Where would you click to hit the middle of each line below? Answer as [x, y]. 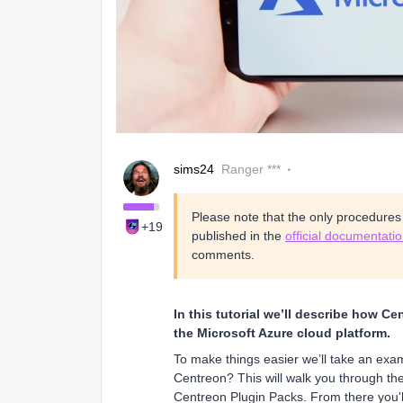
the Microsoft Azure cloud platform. [282, 332]
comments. [223, 254]
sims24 [194, 169]
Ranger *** [251, 169]
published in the [238, 235]
